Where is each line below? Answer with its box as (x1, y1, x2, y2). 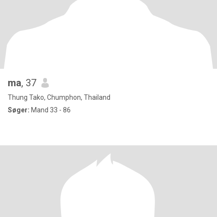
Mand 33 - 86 (30, 106, 71, 114)
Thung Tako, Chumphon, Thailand (8, 93, 110, 101)
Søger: (8, 106, 30, 114)
